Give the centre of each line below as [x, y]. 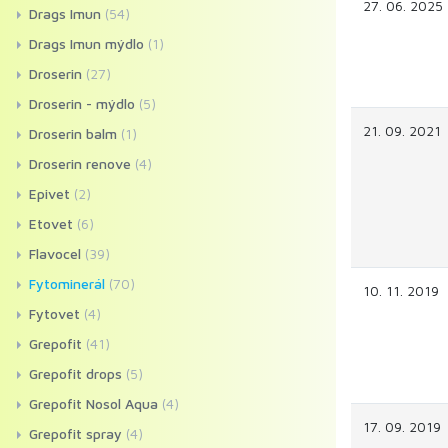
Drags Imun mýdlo [86, 43]
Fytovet [54, 313]
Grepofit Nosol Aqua [93, 403]
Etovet [51, 223]
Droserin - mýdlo [82, 103]
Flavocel [55, 253]
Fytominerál [67, 283]
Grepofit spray [75, 433]
